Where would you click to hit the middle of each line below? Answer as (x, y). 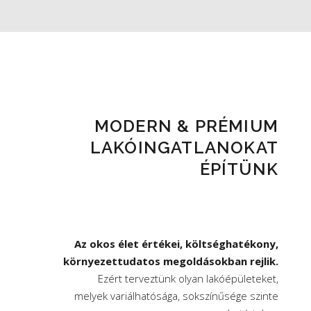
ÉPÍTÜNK (239, 169)
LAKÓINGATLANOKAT (184, 148)
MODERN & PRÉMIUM (186, 126)
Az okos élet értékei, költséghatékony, (176, 244)
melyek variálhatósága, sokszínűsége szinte (176, 296)
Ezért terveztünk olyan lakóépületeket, (188, 278)
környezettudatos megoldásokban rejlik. (171, 261)
